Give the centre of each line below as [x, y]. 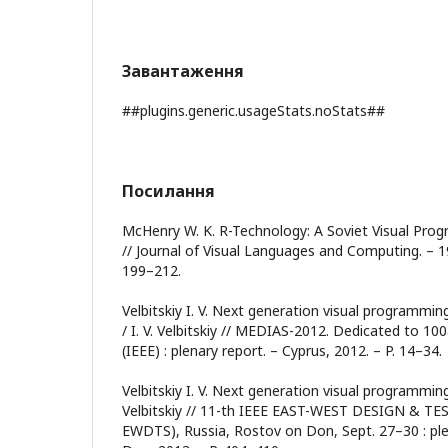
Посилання [168, 191]
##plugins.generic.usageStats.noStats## [253, 110]
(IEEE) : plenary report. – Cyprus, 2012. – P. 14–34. [282, 350]
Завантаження [183, 71]
